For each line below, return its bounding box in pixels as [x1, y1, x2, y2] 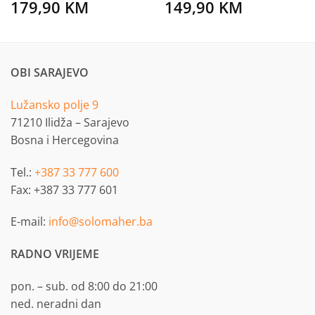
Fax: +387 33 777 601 [11, 181, 118, 198]
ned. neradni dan [11, 295, 101, 311]
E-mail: [11, 214, 49, 230]
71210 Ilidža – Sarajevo [11, 114, 129, 130]
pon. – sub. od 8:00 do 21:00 [11, 278, 157, 294]
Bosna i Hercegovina [11, 131, 119, 148]
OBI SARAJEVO [11, 64, 89, 80]
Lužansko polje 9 [11, 96, 98, 112]
